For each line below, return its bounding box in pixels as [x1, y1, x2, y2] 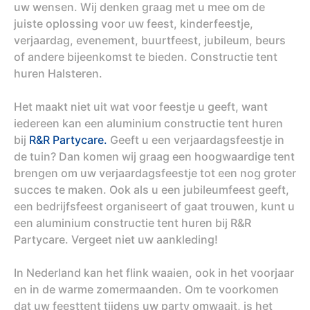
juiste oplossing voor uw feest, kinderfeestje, [14, 16, 253, 30]
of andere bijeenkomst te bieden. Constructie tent [14, 49, 277, 64]
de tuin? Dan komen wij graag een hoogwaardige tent [14, 149, 295, 163]
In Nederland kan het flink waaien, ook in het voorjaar [14, 265, 294, 280]
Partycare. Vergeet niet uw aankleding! [14, 232, 218, 246]
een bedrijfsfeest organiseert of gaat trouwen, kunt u [14, 199, 295, 213]
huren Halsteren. [14, 66, 102, 80]
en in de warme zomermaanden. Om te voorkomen [14, 282, 279, 296]
